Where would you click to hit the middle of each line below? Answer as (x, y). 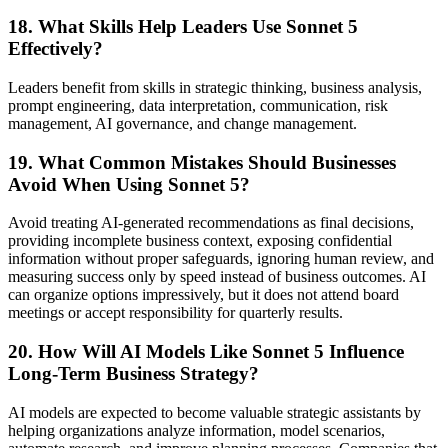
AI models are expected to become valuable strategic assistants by (214, 412)
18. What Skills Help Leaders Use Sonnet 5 (183, 27)
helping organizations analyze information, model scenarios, (196, 430)
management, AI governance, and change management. (182, 123)
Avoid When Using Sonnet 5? (129, 184)
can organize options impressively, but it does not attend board (203, 295)
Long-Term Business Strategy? (133, 373)
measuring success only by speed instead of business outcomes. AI (217, 277)
